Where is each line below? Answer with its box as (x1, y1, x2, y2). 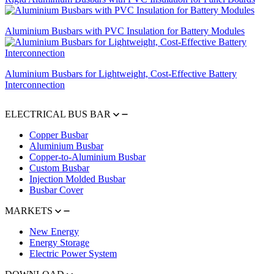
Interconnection (5, 80, 65, 91)
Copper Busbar (29, 130, 88, 141)
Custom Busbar (29, 163, 89, 174)
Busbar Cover (29, 185, 83, 196)
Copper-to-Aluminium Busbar (29, 152, 146, 163)
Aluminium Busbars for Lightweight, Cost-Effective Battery (5, 68, 237, 80)
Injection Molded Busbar (29, 174, 125, 185)
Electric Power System (29, 248, 117, 259)
